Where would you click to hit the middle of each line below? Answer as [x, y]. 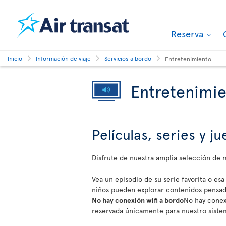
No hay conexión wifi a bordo [138, 200]
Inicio [15, 58]
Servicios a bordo [128, 58]
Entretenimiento [188, 58]
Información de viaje [63, 58]
